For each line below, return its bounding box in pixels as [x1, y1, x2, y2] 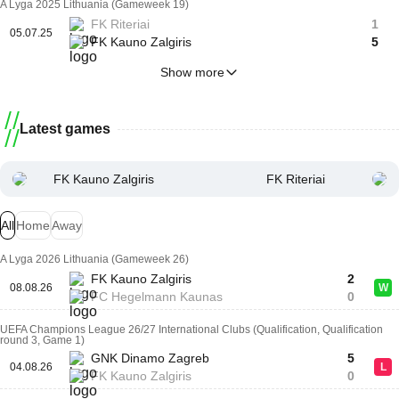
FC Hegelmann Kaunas [91, 289, 223, 304]
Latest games [20, 121, 110, 136]
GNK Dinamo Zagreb [91, 351, 209, 365]
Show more [160, 65, 224, 79]
